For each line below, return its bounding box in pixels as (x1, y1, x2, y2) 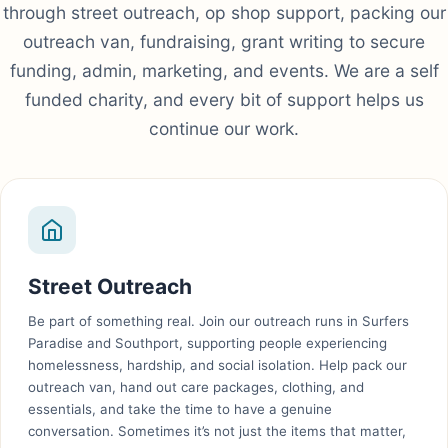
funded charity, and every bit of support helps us (24, 88, 424, 110)
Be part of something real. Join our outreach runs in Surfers (28, 313, 410, 330)
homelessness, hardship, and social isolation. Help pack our (28, 357, 408, 374)
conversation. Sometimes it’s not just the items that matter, (28, 423, 407, 440)
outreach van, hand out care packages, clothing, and (28, 379, 365, 396)
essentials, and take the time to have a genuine (28, 401, 333, 418)
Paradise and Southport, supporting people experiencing (28, 335, 388, 352)
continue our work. (149, 117, 299, 139)
